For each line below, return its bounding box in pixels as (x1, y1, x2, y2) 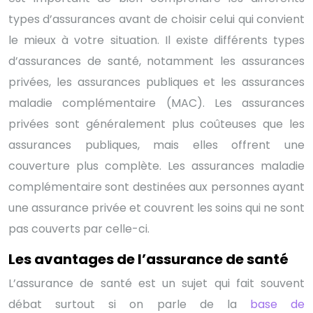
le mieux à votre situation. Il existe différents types (8, 31, 305, 48)
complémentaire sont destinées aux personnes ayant (8, 178, 305, 195)
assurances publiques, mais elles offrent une (8, 136, 305, 153)
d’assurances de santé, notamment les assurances (8, 52, 305, 69)
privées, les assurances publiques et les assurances (8, 73, 305, 90)
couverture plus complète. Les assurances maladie (8, 157, 305, 174)
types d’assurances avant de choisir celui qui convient (8, 10, 305, 27)
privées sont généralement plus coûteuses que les (8, 115, 305, 132)
